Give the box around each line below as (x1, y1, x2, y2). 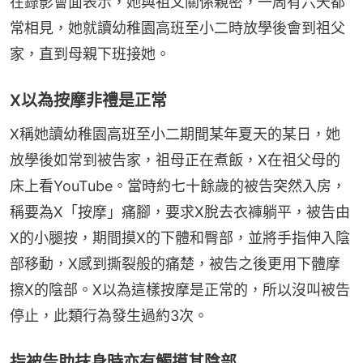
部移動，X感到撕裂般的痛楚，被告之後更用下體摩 (10, 255, 340, 273)
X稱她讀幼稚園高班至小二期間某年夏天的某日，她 (10, 126, 340, 143)
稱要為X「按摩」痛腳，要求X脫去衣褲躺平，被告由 (10, 203, 350, 221)
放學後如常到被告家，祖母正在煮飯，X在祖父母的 (10, 152, 340, 169)
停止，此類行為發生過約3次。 (10, 307, 208, 325)
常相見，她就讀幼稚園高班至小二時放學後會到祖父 (10, 19, 345, 37)
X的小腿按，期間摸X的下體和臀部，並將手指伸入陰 (10, 229, 350, 247)
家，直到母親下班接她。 (10, 45, 170, 63)
